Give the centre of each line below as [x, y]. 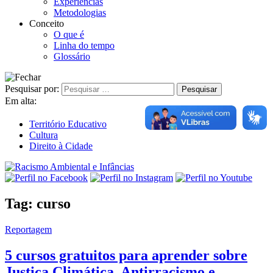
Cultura [44, 135]
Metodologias [80, 12]
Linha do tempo [84, 45]
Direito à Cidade [61, 146]
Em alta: [21, 101]
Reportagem [28, 229]
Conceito [47, 23]
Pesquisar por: [32, 88]
